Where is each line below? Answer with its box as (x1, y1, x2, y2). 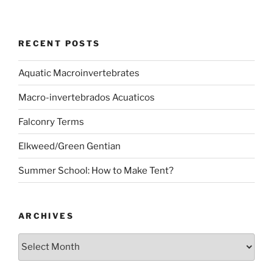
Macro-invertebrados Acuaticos (18, 91, 155, 103)
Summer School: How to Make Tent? (18, 165, 174, 176)
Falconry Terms (18, 116, 84, 127)
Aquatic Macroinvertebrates (18, 67, 140, 79)
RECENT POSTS (18, 38, 101, 48)
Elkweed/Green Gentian (18, 140, 121, 152)
